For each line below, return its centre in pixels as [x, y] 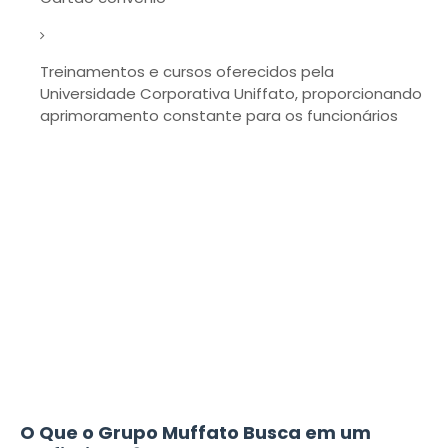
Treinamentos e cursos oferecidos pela [187, 71]
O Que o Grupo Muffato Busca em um [195, 432]
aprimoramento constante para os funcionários [219, 115]
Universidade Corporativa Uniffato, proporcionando [231, 93]
